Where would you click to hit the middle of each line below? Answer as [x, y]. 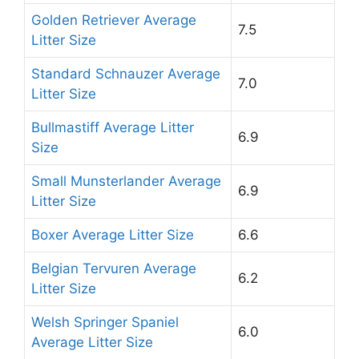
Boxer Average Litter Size [113, 234]
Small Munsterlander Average [126, 181]
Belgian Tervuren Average [114, 268]
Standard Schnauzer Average [126, 73]
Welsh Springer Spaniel [105, 322]
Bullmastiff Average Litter [113, 127]
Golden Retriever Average [114, 20]
